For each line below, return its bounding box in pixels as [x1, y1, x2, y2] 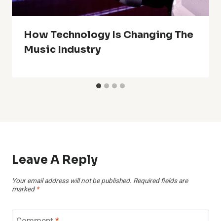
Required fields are [133, 176, 188, 186]
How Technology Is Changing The [24, 29, 193, 41]
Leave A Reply [12, 152, 98, 168]
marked [12, 184, 36, 195]
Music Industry [24, 43, 101, 56]
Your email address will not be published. [12, 176, 132, 186]
